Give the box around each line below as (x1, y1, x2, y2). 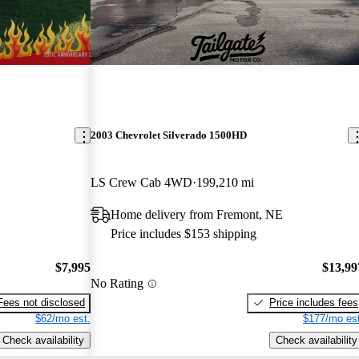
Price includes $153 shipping (111, 227, 257, 241)
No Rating (91, 276, 144, 291)
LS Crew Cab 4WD (91, 175, 193, 190)
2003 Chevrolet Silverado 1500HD (91, 129, 248, 142)
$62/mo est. (35, 312, 91, 325)
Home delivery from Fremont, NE (111, 208, 284, 222)
